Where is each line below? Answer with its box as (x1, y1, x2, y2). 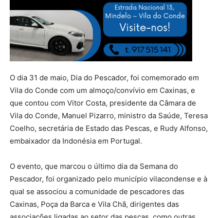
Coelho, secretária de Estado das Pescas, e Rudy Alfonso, (10, 124, 208, 133)
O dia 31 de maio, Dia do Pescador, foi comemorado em (10, 73, 199, 83)
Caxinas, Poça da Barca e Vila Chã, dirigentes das (10, 200, 179, 209)
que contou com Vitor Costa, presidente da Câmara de (10, 98, 196, 108)
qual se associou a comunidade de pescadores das (10, 187, 184, 197)
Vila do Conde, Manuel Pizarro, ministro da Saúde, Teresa (10, 111, 208, 121)
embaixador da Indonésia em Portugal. (10, 136, 142, 146)
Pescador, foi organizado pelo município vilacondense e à (10, 174, 207, 184)
